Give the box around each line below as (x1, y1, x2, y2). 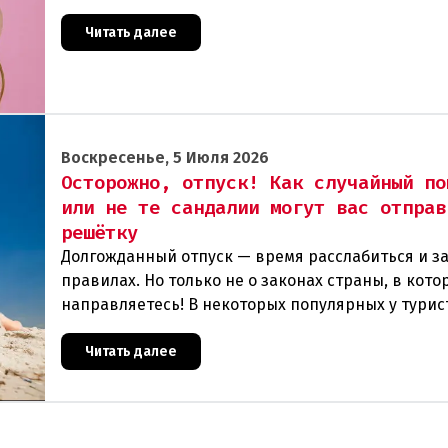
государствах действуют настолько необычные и (61, 318, 442, 338)
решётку (61, 219, 138, 245)
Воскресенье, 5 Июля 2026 (61, 147, 269, 167)
